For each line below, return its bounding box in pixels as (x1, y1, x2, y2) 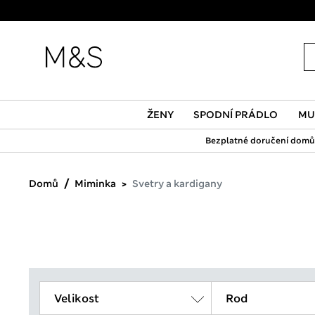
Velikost (54, 290, 99, 306)
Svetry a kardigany (132, 177, 222, 190)
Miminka (75, 177, 116, 190)
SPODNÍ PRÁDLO (193, 108, 278, 121)
